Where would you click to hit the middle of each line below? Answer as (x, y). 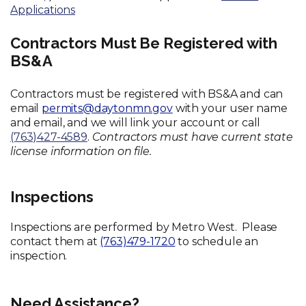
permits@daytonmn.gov (107, 108)
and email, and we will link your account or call (137, 123)
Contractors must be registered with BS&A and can (147, 94)
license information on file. (81, 151)
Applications (43, 10)
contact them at (55, 241)
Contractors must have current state (193, 137)
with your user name (230, 108)
